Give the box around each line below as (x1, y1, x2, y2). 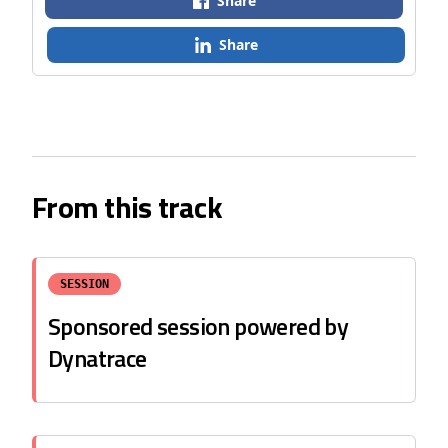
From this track (32, 184, 222, 230)
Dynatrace (48, 340, 147, 376)
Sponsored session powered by (48, 308, 349, 344)
